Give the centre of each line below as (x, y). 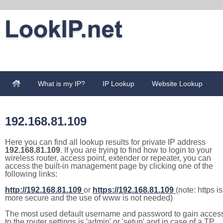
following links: (31, 174)
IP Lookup (118, 84)
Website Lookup (177, 84)
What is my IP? (61, 84)
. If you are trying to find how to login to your (136, 150)
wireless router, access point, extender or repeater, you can (108, 158)
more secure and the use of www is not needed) (89, 198)
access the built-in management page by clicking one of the (109, 166)
